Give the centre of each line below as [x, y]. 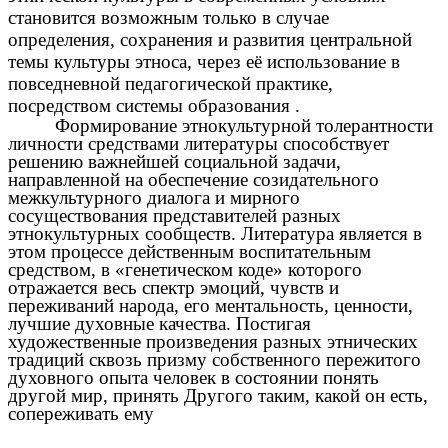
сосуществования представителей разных [174, 215]
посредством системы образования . [154, 105]
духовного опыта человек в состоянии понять [193, 377]
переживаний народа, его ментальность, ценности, [210, 305]
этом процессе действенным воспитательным [189, 251]
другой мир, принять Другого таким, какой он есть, [218, 395]
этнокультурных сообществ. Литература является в [215, 233]
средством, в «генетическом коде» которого [185, 269]
